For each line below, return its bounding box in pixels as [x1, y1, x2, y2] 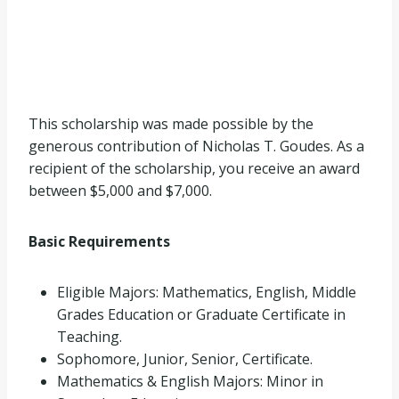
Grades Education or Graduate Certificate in [57, 305, 346, 324]
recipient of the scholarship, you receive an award [28, 159, 360, 178]
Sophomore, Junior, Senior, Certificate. [57, 349, 313, 369]
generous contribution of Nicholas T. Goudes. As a [28, 136, 364, 156]
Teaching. [57, 327, 122, 346]
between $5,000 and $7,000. [28, 181, 212, 200]
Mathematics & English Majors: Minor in [57, 371, 323, 391]
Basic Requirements [28, 232, 170, 251]
